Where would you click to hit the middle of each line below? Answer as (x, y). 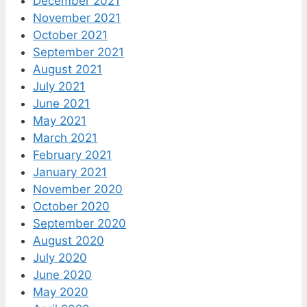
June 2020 (62, 275)
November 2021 (77, 18)
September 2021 (78, 52)
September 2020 (79, 224)
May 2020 (61, 292)
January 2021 (70, 172)
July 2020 (60, 258)
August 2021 (67, 70)
